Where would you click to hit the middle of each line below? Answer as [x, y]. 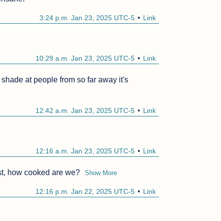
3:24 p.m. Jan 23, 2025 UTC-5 [87, 18]
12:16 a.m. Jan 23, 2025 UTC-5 [85, 151]
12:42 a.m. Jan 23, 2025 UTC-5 [85, 111]
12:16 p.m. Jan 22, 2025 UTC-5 [85, 192]
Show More [101, 173]
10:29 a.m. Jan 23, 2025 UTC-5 [85, 58]
